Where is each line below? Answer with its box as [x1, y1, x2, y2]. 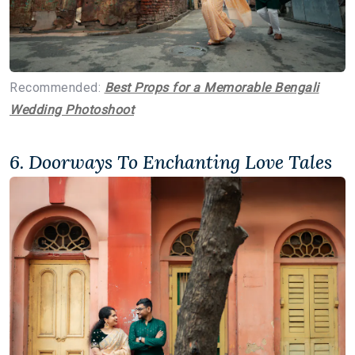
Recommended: [10, 80, 105, 96]
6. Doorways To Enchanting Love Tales [10, 150, 332, 174]
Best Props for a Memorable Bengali [104, 80, 319, 96]
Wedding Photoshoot [10, 102, 134, 118]
